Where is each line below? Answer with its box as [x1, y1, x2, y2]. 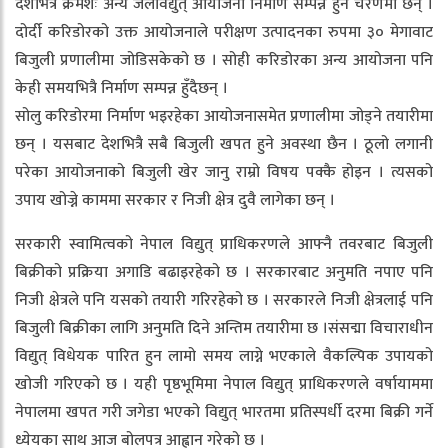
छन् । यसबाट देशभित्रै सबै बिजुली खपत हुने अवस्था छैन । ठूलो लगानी [15, 131, 433, 158]
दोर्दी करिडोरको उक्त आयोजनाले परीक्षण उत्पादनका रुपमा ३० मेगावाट [15, 19, 433, 46]
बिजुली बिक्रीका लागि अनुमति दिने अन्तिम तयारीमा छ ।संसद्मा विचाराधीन [15, 315, 433, 342]
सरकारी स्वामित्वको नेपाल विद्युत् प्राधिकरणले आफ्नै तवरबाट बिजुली [15, 231, 433, 258]
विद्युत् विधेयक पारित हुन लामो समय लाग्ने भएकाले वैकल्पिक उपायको [15, 343, 433, 370]
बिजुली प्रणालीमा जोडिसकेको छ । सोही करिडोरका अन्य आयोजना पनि [15, 47, 433, 74]
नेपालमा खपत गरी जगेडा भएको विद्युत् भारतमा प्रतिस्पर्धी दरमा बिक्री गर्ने [15, 399, 433, 426]
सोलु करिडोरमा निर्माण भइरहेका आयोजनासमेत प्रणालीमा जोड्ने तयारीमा [15, 103, 433, 130]
